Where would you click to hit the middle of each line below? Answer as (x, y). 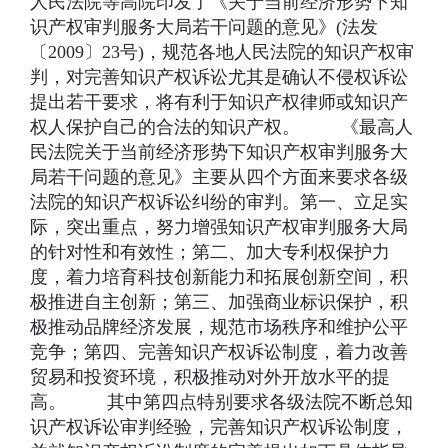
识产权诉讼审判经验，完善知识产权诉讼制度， (219, 427)
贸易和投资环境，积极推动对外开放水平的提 (210, 377)
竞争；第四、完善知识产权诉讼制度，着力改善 (219, 352)
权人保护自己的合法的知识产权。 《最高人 (221, 127)
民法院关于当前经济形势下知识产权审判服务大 (219, 152)
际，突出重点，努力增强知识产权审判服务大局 (219, 227)
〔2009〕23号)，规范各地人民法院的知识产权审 (222, 52)
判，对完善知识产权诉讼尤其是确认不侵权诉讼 (219, 77)
